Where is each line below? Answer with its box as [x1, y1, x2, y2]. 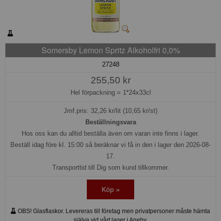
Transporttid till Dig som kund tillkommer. [52, 163, 169, 171]
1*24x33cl [122, 88, 151, 96]
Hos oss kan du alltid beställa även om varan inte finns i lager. [22, 129, 199, 137]
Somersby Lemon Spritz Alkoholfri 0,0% [41, 44, 180, 56]
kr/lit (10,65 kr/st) [107, 107, 157, 114]
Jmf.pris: [64, 107, 91, 114]
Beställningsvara [85, 118, 136, 126]
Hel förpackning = [70, 88, 123, 96]
